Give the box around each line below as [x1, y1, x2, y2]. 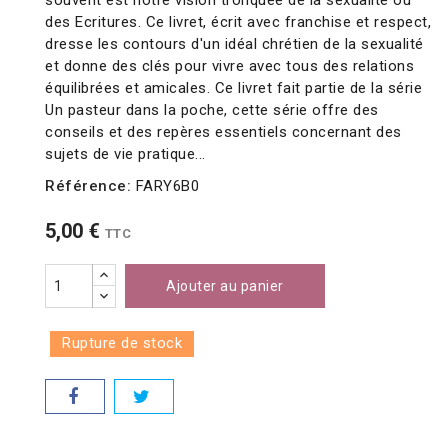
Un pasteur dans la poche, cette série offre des [45, 101, 379, 120]
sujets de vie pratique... [45, 145, 206, 164]
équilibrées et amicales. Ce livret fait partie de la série [45, 79, 422, 98]
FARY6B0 [135, 177, 199, 196]
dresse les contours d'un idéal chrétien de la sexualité [45, 35, 424, 54]
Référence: [45, 177, 131, 196]
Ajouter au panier [166, 278, 284, 295]
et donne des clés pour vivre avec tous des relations [45, 57, 414, 76]
